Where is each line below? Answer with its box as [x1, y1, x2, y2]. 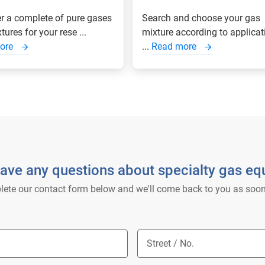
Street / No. [147, 238, 194, 249]
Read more [151, 41, 199, 52]
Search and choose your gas [142, 12, 260, 24]
